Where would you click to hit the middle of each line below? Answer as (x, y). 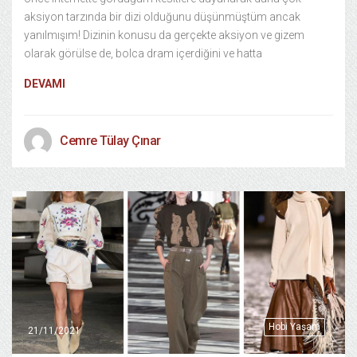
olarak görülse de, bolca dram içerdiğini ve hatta (143, 53)
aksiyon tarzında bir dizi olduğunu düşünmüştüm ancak (162, 16)
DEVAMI (45, 83)
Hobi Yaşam (294, 327)
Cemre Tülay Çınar (110, 140)
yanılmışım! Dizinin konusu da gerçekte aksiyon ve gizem (164, 35)
